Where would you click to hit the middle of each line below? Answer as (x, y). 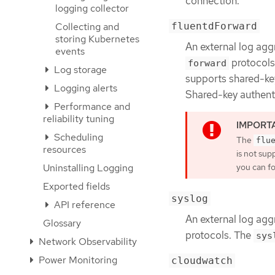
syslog (190, 198)
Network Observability (87, 242)
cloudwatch (202, 261)
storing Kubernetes (97, 39)
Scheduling (77, 137)
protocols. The (219, 235)
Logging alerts (84, 88)
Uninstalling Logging (88, 168)
